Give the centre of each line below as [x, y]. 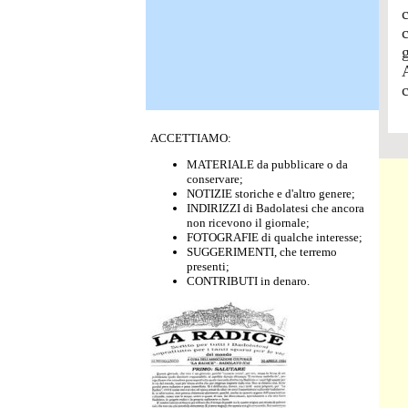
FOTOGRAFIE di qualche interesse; [275, 237]
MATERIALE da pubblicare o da [267, 164]
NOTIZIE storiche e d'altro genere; [271, 194]
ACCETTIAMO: [191, 138]
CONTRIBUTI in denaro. [248, 281]
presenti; [208, 266]
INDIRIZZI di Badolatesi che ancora [275, 208]
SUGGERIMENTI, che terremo [262, 252]
